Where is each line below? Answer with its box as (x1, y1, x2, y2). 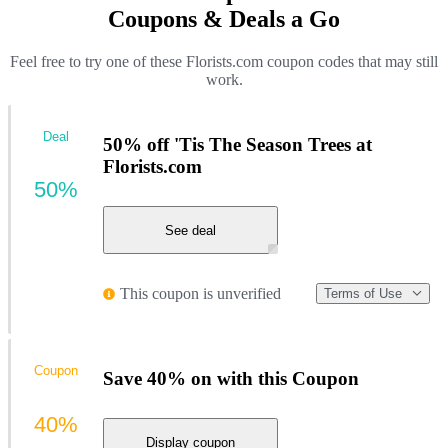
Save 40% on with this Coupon (103, 367, 359, 389)
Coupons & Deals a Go (108, 5, 340, 32)
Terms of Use (324, 286, 402, 302)
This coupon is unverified (120, 284, 281, 302)
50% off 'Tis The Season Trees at (103, 133, 372, 155)
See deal (165, 222, 216, 238)
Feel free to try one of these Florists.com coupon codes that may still (10, 52, 438, 70)
